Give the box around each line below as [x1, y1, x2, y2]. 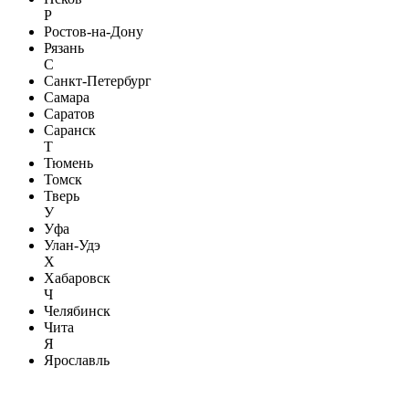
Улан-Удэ [44, 237, 100, 254]
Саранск [44, 122, 96, 139]
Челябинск [44, 303, 110, 320]
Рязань [44, 40, 84, 57]
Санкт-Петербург [44, 73, 152, 89]
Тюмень [44, 155, 93, 172]
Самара [44, 89, 89, 106]
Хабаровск [44, 270, 110, 287]
